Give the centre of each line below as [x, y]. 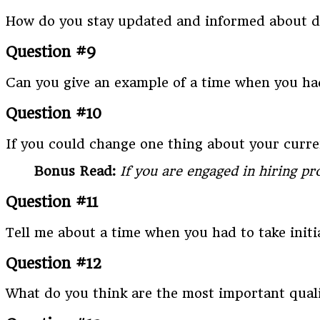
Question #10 [54, 114]
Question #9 [51, 52]
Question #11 [52, 201]
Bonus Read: [75, 171]
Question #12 [54, 263]
